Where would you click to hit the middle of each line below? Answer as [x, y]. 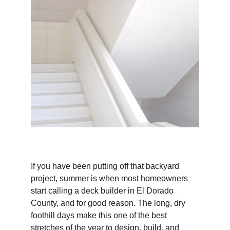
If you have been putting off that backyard [106, 166]
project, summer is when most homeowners [110, 178]
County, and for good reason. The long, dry [109, 203]
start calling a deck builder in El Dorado [103, 191]
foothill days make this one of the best [100, 215]
